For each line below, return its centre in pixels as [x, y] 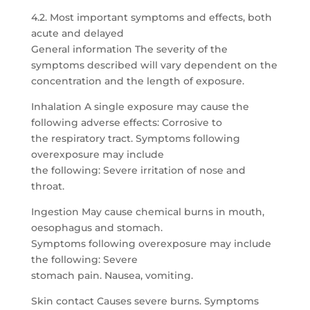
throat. [47, 186]
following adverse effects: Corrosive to [126, 122]
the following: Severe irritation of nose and [138, 170]
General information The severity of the [129, 49]
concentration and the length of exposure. [137, 81]
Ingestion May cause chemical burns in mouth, [147, 212]
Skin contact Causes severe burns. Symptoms [145, 301]
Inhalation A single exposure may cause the [140, 107]
